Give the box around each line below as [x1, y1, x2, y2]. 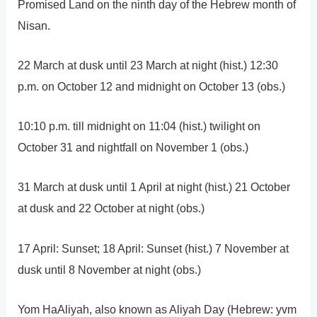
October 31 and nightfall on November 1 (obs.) [18, 141, 249, 154]
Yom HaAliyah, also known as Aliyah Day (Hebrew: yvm [18, 302, 297, 316]
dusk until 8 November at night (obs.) [18, 263, 202, 276]
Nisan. [18, 18, 51, 32]
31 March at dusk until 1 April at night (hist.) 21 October [18, 180, 291, 194]
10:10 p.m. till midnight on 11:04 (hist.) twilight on [18, 120, 261, 133]
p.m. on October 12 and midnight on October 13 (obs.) [18, 79, 286, 93]
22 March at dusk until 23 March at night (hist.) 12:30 [18, 58, 279, 71]
